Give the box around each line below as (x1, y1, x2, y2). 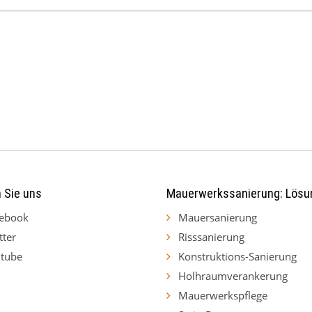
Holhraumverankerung (178, 268, 288, 283)
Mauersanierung (178, 210, 257, 224)
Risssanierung (178, 229, 244, 244)
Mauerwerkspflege (178, 288, 267, 302)
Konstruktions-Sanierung (178, 249, 297, 263)
